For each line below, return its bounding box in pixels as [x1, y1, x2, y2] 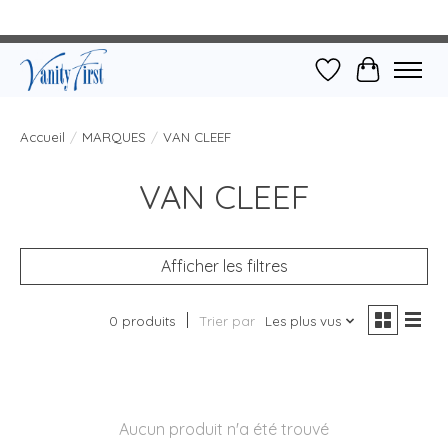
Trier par [199, 312, 255, 329]
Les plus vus [264, 312, 341, 329]
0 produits [108, 312, 175, 329]
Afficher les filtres [160, 255, 288, 276]
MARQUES [82, 128, 146, 145]
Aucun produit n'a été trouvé [119, 418, 329, 439]
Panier [367, 69, 414, 90]
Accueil [20, 128, 65, 145]
